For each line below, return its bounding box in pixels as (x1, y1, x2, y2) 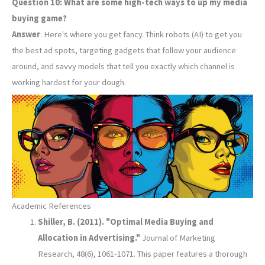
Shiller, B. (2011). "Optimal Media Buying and (37, 216, 214, 228)
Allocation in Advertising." (37, 232, 140, 244)
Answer (12, 29, 40, 40)
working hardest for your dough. (12, 77, 126, 88)
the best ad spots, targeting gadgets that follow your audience (12, 45, 236, 56)
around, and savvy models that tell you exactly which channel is (12, 61, 235, 72)
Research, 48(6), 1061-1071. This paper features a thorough (37, 248, 247, 260)
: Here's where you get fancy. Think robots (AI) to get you (40, 29, 242, 40)
